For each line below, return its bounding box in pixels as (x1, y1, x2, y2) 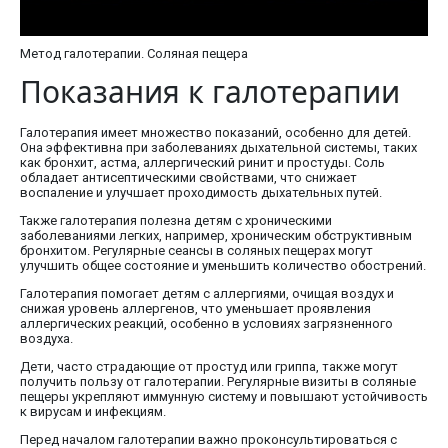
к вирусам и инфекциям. (20, 404, 166, 420)
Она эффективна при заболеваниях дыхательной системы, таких (20, 140, 417, 156)
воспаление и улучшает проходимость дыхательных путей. (20, 185, 382, 201)
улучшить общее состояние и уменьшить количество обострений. (20, 258, 426, 274)
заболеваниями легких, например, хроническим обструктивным (20, 228, 412, 244)
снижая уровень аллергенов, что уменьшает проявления (20, 301, 371, 317)
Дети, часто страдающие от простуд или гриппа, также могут (20, 359, 398, 375)
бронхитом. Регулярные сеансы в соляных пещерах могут (20, 243, 373, 259)
